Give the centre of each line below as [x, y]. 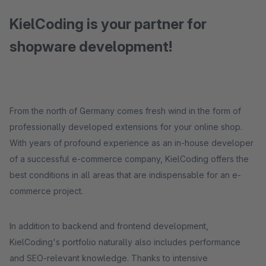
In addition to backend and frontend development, [109, 226]
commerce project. [46, 191]
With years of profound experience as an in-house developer [132, 143]
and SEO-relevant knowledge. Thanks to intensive [109, 258]
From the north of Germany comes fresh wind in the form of [125, 111]
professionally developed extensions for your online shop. [126, 127]
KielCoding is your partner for [108, 24]
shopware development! [91, 47]
